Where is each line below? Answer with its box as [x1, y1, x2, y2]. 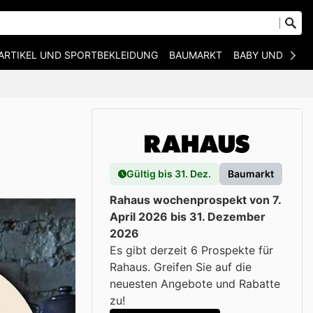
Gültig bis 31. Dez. [126, 168, 211, 180]
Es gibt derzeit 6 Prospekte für [110, 243, 273, 257]
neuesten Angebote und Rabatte [110, 277, 280, 291]
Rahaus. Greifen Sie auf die [110, 260, 252, 274]
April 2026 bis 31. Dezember [110, 210, 265, 224]
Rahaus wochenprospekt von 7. [110, 193, 281, 207]
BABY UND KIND [233, 49, 310, 61]
